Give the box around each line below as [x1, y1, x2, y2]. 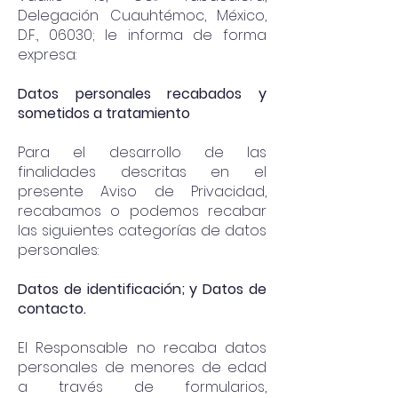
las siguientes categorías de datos [18, 220, 267, 241]
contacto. [18, 298, 86, 319]
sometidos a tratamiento [18, 103, 190, 123]
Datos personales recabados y [18, 84, 267, 104]
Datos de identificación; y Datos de [18, 279, 267, 299]
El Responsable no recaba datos [18, 338, 267, 358]
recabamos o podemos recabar [18, 201, 267, 221]
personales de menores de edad [18, 357, 267, 378]
